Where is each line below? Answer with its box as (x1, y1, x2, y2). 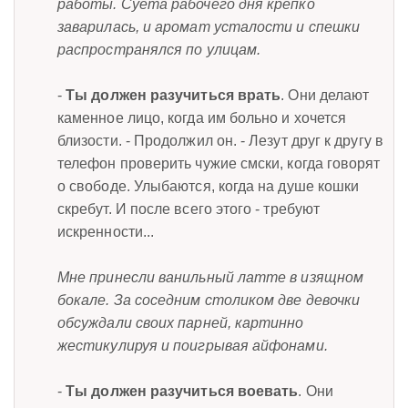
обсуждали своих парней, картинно (57, 314, 304, 331)
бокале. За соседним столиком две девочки (57, 291, 361, 308)
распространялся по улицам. (57, 41, 261, 57)
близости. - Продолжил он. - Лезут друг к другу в (57, 132, 383, 148)
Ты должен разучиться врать (66, 87, 281, 103)
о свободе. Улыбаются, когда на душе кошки (57, 178, 360, 194)
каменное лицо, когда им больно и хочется (57, 109, 347, 126)
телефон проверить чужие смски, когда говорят (57, 155, 381, 171)
